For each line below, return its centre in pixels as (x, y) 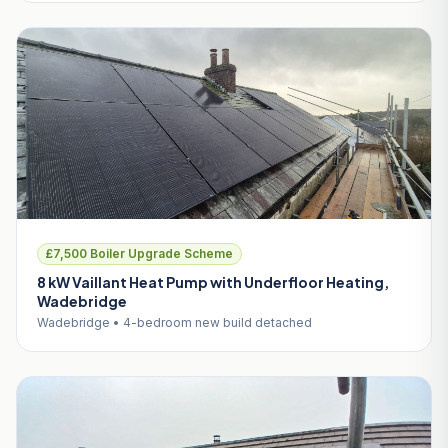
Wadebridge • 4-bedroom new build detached (174, 323)
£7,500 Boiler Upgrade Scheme (139, 254)
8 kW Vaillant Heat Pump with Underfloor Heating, (213, 282)
